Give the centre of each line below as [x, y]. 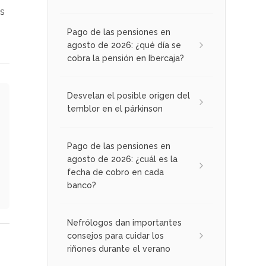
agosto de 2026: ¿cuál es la [122, 159]
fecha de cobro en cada [115, 172]
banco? [82, 185]
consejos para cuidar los [115, 236]
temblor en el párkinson [115, 109]
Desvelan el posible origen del [129, 96]
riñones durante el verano [119, 249]
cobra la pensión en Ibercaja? [126, 58]
